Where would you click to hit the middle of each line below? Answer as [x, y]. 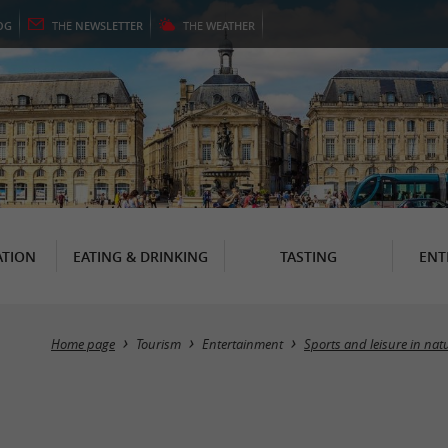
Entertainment [242, 344]
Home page [83, 344]
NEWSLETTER [109, 25]
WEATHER [230, 25]
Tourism [158, 344]
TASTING [308, 256]
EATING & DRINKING [140, 256]
